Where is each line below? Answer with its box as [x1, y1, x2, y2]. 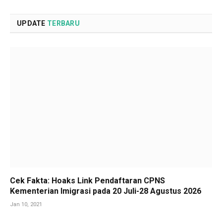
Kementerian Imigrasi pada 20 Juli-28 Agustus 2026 [10, 186, 201, 196]
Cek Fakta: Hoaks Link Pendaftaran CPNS [10, 175, 165, 185]
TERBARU [47, 19, 80, 28]
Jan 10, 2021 [10, 201, 42, 208]
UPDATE [17, 19, 47, 28]
